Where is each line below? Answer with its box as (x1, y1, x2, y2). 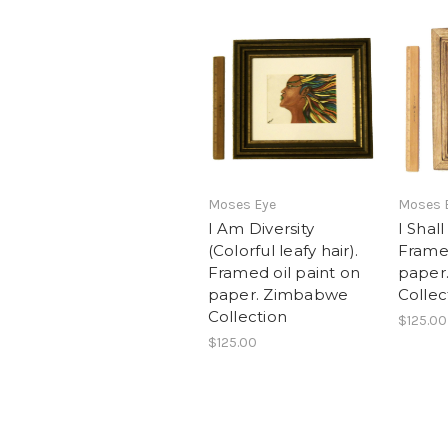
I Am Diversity (207, 219, 314, 239)
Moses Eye (207, 196, 276, 214)
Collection (207, 307, 287, 327)
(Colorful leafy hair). (207, 241, 358, 261)
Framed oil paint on (207, 263, 361, 283)
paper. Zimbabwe (207, 285, 349, 305)
